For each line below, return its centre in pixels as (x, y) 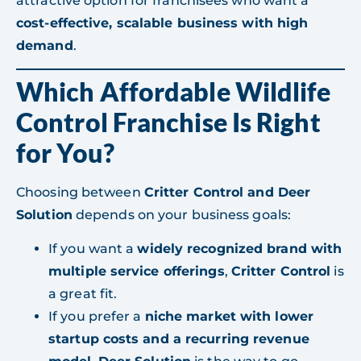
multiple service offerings (137, 272)
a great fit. (83, 294)
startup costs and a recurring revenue (179, 339)
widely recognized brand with (240, 249)
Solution (44, 215)
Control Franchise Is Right (168, 122)
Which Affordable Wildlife (174, 91)
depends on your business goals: (182, 215)
